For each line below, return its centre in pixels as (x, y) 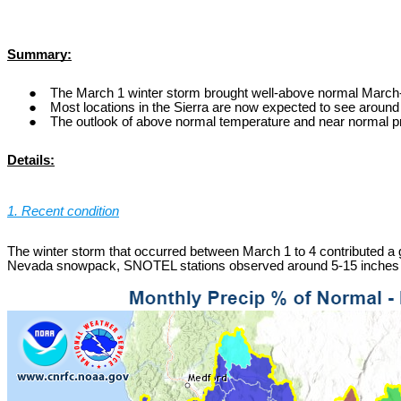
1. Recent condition (63, 211)
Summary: (39, 54)
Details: (31, 160)
